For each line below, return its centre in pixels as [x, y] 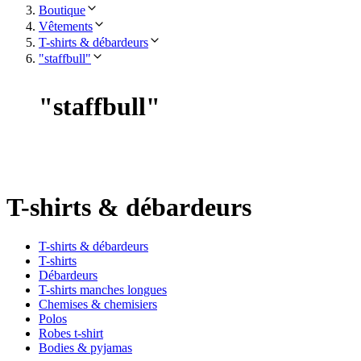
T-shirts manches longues [103, 290]
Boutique [62, 10]
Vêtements [66, 26]
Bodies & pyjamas [85, 348]
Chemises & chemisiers [98, 305]
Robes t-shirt [71, 334]
